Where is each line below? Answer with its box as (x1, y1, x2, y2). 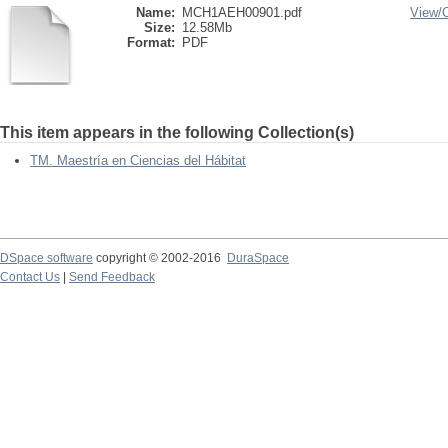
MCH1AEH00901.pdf (182, 5, 302, 20)
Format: (127, 35, 175, 50)
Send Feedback (69, 270, 155, 284)
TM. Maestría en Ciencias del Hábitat (30, 153, 246, 168)
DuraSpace (227, 251, 289, 265)
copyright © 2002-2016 (93, 251, 227, 265)
